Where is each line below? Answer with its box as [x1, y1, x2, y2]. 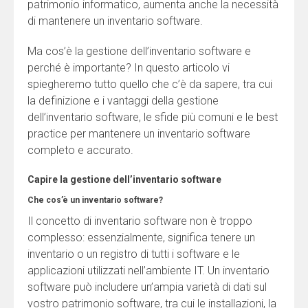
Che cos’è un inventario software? [27, 195, 163, 205]
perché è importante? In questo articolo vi [27, 61, 230, 74]
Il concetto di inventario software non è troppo [27, 214, 252, 228]
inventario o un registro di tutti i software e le [27, 247, 240, 261]
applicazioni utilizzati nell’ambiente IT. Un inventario [27, 264, 269, 277]
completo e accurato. [27, 144, 133, 157]
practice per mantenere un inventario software [27, 127, 250, 140]
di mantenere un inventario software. [27, 14, 203, 27]
